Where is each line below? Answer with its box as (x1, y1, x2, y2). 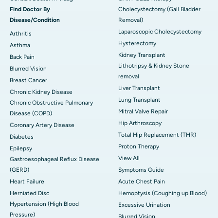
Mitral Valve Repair (118, 108, 168, 115)
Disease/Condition (10, 16, 60, 23)
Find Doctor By (10, 5, 50, 13)
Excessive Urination (118, 201, 170, 208)
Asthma (10, 41, 30, 49)
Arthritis (10, 30, 32, 37)
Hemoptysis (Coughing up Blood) (118, 189, 207, 197)
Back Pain (10, 53, 35, 60)
